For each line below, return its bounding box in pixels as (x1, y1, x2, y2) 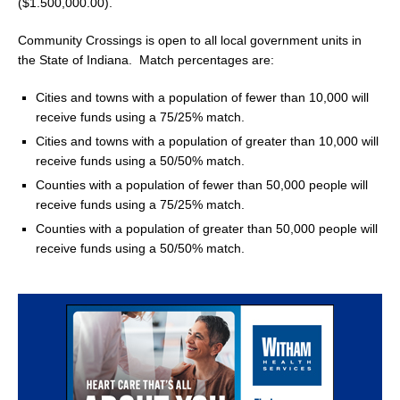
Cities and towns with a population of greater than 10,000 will (36, 133, 379, 148)
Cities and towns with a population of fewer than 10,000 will (36, 89, 369, 104)
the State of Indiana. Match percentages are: (18, 52, 274, 67)
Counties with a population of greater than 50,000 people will (36, 221, 378, 236)
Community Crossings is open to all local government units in (18, 32, 362, 47)
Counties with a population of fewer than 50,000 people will (36, 177, 368, 192)
